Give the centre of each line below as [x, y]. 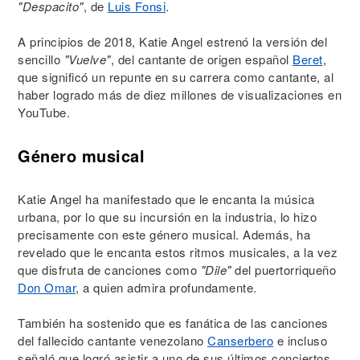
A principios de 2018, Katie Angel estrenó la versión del [172, 41]
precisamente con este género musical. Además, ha [164, 234]
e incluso [300, 340]
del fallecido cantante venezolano [112, 340]
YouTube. [44, 112]
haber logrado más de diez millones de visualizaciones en [180, 94]
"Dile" [216, 270]
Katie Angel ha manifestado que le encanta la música [166, 199]
